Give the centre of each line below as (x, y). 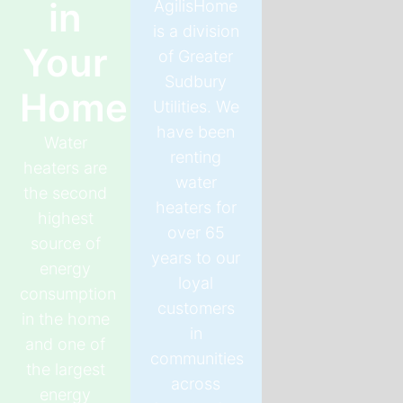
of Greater (196, 56)
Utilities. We (196, 106)
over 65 (196, 232)
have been (196, 131)
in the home (65, 319)
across (196, 383)
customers (196, 308)
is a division (196, 31)
